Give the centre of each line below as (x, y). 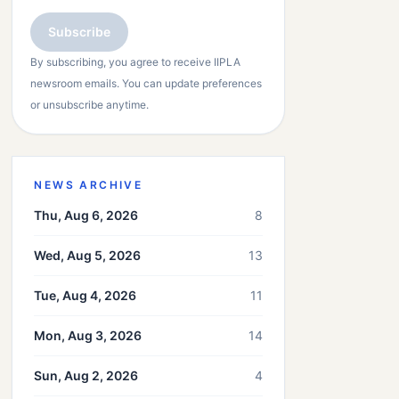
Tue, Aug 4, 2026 (85, 295)
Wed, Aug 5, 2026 (88, 255)
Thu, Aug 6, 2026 (86, 215)
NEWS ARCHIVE (89, 185)
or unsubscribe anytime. (90, 105)
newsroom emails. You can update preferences (147, 83)
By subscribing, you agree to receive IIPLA (136, 62)
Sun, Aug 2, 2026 (86, 375)
